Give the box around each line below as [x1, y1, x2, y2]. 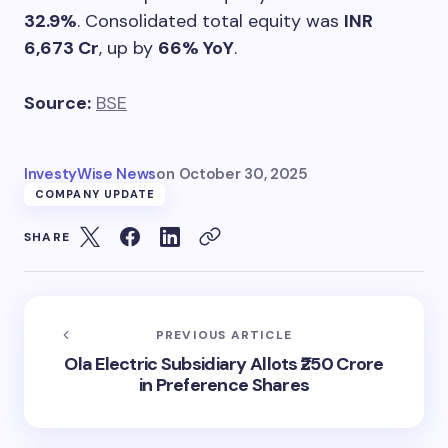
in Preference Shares [138, 373, 310, 398]
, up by [99, 36, 158, 61]
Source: [24, 91, 91, 116]
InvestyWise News [24, 164, 157, 185]
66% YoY [158, 36, 234, 61]
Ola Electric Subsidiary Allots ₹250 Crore [64, 352, 384, 377]
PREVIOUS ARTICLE [155, 327, 293, 344]
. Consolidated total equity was [77, 9, 344, 34]
